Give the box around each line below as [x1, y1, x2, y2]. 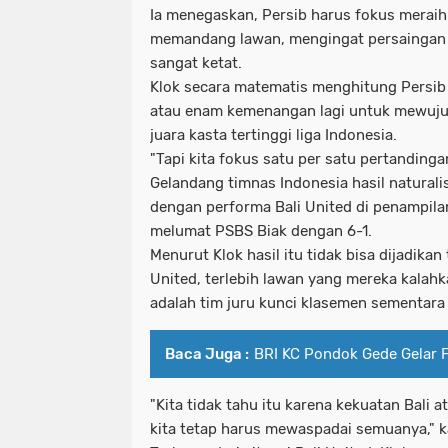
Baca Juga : [165, 345, 249, 364]
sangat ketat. [150, 54, 242, 73]
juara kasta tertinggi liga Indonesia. [150, 126, 397, 145]
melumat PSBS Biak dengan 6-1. [150, 222, 372, 241]
